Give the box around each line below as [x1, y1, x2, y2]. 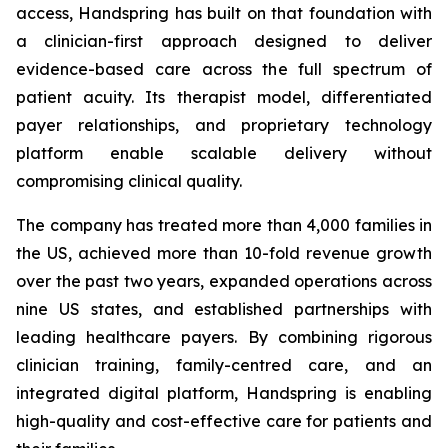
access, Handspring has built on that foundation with [16, 3, 432, 23]
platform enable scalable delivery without [16, 143, 432, 163]
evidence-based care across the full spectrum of [16, 59, 432, 79]
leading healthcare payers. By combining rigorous [16, 327, 432, 347]
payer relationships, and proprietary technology [16, 115, 432, 135]
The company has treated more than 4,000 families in [16, 215, 432, 235]
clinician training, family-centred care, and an [16, 355, 432, 375]
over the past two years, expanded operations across [16, 271, 432, 291]
